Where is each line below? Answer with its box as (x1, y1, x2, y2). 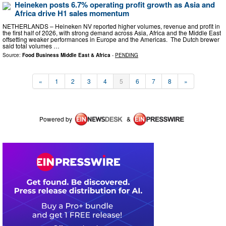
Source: (3, 51, 22, 59)
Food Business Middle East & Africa (22, 51, 110, 59)
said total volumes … (3, 41, 60, 50)
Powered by (39, 114, 72, 123)
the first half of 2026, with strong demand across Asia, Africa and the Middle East (3, 28, 221, 37)
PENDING (115, 51, 138, 59)
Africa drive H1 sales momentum (15, 8, 129, 19)
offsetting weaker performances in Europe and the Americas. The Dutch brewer (3, 34, 219, 43)
